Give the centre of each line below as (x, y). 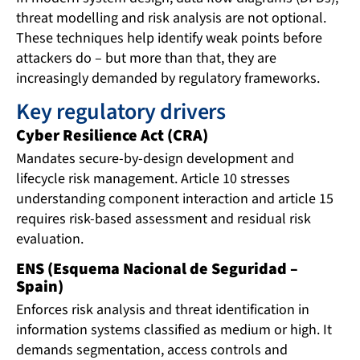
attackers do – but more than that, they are (146, 58)
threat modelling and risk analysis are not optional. (171, 18)
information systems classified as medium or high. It (174, 329)
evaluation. (50, 239)
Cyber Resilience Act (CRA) (112, 136)
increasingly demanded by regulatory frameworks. (168, 78)
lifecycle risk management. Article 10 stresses (153, 179)
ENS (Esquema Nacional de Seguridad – (157, 270)
